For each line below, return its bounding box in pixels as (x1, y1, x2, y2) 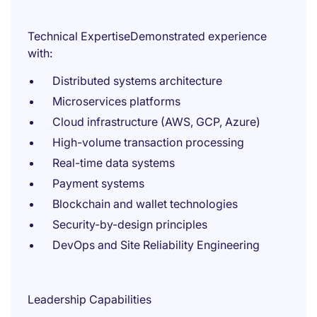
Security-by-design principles (52, 217, 207, 231)
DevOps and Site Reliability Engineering (52, 238, 260, 252)
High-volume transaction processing (52, 135, 244, 149)
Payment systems (52, 176, 144, 190)
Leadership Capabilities (28, 292, 151, 306)
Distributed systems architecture (52, 74, 222, 88)
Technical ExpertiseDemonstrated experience (28, 29, 267, 43)
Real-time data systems (52, 156, 175, 170)
